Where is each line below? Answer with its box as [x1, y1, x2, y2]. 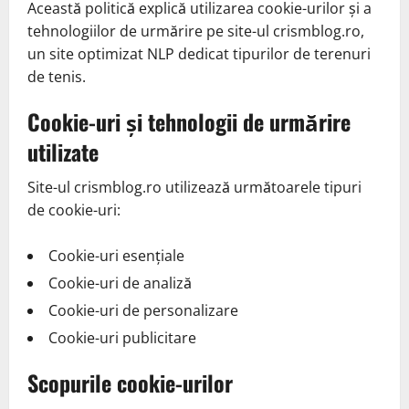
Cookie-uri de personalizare [48, 300, 238, 320]
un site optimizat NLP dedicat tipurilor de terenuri [27, 44, 371, 64]
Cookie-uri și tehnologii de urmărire [27, 105, 351, 138]
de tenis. [27, 67, 86, 87]
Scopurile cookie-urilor [27, 366, 233, 399]
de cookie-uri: [27, 200, 121, 220]
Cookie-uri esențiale [48, 246, 184, 266]
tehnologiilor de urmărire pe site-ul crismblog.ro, [27, 21, 364, 41]
